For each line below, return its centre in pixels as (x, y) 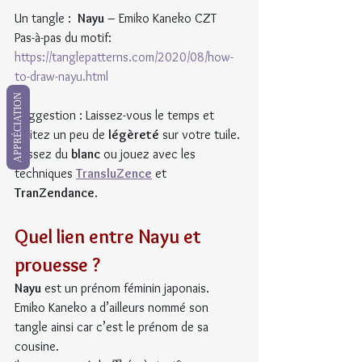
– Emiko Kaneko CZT (160, 19)
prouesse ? (57, 265)
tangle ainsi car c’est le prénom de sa (113, 327)
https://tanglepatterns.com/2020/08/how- (124, 57)
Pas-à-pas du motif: (65, 38)
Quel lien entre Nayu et (110, 237)
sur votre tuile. (201, 135)
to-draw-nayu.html (61, 77)
